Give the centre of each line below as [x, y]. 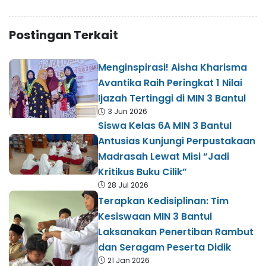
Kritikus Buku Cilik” [142, 172]
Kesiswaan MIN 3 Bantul [155, 216]
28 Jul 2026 [128, 185]
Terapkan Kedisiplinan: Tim [163, 201]
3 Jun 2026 [127, 112]
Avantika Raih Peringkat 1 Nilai [170, 83]
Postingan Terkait [64, 35]
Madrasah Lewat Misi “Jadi [164, 156]
